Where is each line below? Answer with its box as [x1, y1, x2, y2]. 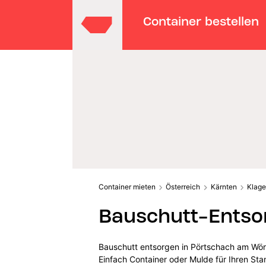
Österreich [166, 182, 201, 191]
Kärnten [210, 182, 237, 191]
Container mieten [98, 182, 156, 191]
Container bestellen [143, 14, 259, 28]
